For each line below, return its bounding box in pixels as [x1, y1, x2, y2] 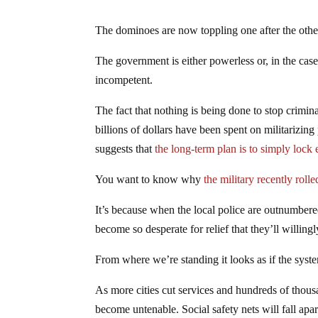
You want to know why [95, 172, 204, 185]
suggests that [95, 142, 155, 155]
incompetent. [95, 73, 153, 86]
